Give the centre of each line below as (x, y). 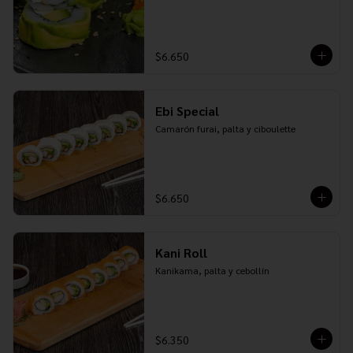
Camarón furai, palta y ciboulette (225, 128)
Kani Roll (181, 253)
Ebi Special (187, 111)
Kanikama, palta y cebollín (212, 270)
